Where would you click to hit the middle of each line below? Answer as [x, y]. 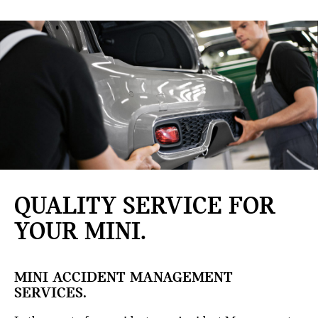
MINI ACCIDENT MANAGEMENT [124, 278]
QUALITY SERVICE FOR [145, 207]
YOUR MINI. [80, 232]
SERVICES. [50, 293]
